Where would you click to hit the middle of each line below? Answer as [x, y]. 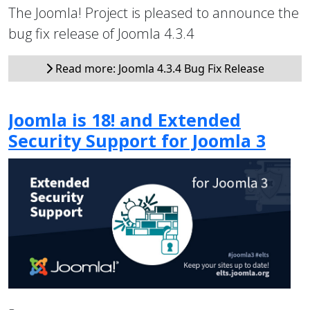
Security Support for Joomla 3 [137, 140]
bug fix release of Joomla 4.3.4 [103, 33]
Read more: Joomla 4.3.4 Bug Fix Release [158, 68]
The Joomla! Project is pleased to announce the [154, 12]
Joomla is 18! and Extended [125, 119]
